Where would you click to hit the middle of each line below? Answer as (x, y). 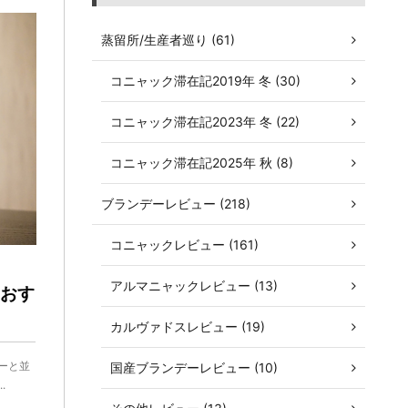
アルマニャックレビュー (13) (194, 286)
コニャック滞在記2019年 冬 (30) (205, 81)
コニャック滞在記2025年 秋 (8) (202, 163)
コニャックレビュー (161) (184, 245)
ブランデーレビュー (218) (176, 204)
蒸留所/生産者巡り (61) (168, 40)
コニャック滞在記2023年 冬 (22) (205, 122)
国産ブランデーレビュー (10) (194, 368)
